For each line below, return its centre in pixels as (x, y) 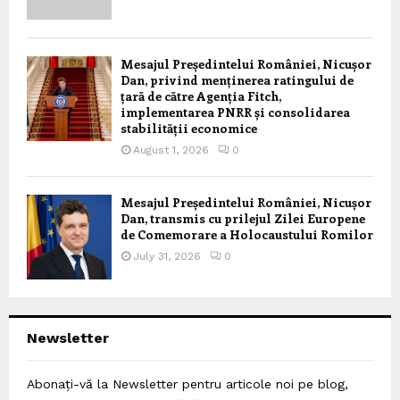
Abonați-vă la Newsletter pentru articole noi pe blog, (187, 383)
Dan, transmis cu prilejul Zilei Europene (243, 218)
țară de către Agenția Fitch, (201, 96)
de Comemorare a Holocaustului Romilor (247, 234)
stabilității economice (189, 128)
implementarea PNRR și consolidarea (235, 112)
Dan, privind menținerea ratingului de (237, 79)
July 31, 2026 (167, 256)
